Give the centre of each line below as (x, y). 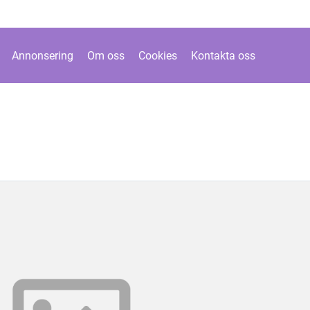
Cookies (157, 55)
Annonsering (42, 55)
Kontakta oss (223, 55)
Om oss (106, 55)
